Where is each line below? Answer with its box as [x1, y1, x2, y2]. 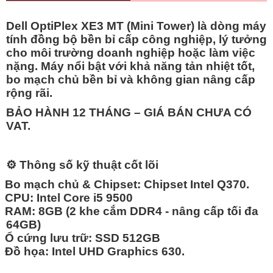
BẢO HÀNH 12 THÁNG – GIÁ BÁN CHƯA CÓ [6, 105, 252, 119]
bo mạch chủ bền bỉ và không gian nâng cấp [6, 73, 255, 86]
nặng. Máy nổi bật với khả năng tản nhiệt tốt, [6, 59, 255, 73]
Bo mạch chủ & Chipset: [5, 177, 141, 191]
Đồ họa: [5, 244, 49, 258]
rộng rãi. [6, 86, 52, 99]
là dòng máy [194, 19, 266, 32]
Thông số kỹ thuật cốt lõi [16, 158, 158, 171]
